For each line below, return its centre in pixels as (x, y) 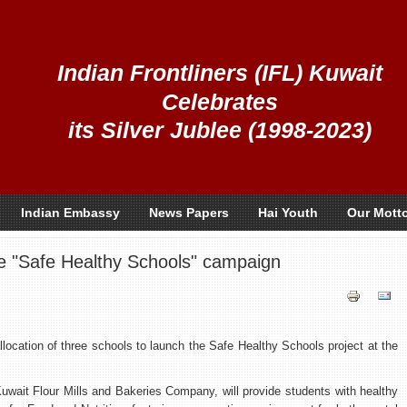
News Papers (189, 213)
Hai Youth (288, 213)
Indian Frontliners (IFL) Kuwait (220, 73)
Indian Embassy (70, 213)
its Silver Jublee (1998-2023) (220, 130)
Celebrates (220, 102)
